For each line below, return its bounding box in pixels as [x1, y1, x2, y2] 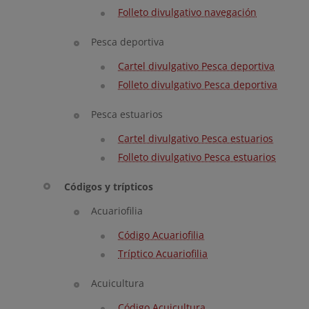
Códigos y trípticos [64, 180, 153, 193]
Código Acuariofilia [118, 228, 204, 241]
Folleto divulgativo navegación [118, 6, 257, 19]
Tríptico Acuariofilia [118, 247, 208, 260]
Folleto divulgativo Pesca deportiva [118, 78, 277, 91]
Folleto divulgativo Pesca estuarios [118, 150, 276, 163]
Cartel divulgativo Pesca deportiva [118, 59, 275, 72]
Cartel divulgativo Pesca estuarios [118, 132, 273, 145]
